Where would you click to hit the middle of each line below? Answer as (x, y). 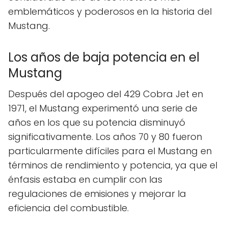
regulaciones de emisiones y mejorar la (97, 194)
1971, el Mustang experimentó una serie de (103, 108)
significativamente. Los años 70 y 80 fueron (105, 137)
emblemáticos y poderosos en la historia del (110, 12)
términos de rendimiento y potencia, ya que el (113, 165)
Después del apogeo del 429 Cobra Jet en (106, 94)
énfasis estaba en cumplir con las (85, 180)
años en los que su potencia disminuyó (97, 123)
